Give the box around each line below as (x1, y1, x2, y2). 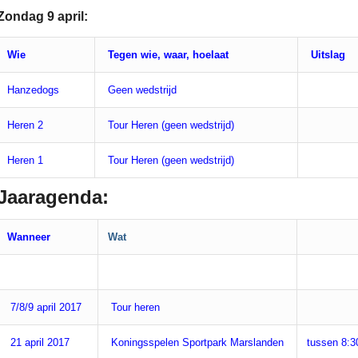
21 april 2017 (7, 336, 70, 348)
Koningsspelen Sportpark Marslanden (111, 336, 284, 348)
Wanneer (7, 230, 50, 243)
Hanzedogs (7, 83, 59, 96)
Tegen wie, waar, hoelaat (105, 48, 229, 61)
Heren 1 (7, 153, 43, 166)
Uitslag (308, 48, 345, 61)
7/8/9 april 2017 (7, 300, 82, 313)
